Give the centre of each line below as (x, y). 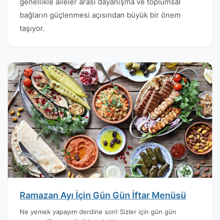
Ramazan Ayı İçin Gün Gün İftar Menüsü (103, 195)
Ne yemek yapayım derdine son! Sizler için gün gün (98, 211)
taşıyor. (32, 28)
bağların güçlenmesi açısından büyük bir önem (100, 15)
